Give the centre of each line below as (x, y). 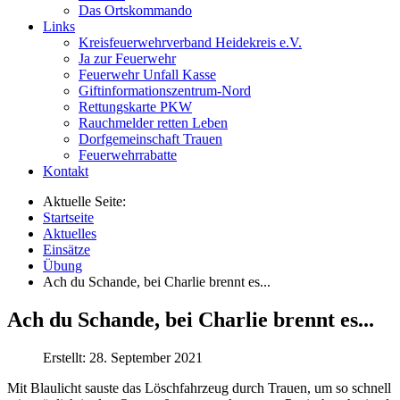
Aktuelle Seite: (88, 201)
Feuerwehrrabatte (128, 154)
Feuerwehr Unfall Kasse (147, 74)
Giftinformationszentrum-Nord (165, 90)
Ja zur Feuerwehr (127, 58)
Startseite (68, 217)
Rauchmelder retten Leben (153, 122)
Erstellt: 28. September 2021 (123, 357)
